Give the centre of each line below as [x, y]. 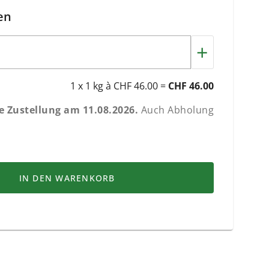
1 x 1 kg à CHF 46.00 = [119, 86]
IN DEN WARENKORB [67, 178]
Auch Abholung [176, 110]
